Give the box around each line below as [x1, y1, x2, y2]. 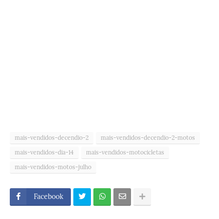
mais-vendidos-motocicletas [86, 148, 164, 156]
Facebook [34, 192, 64, 201]
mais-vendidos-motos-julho [15, 163, 91, 171]
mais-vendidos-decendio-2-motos [101, 133, 195, 141]
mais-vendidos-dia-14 [15, 148, 74, 156]
